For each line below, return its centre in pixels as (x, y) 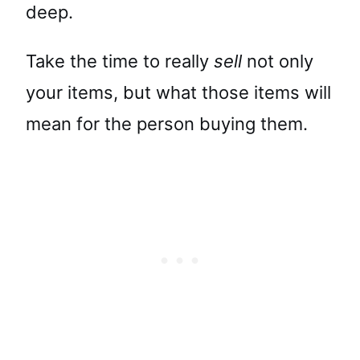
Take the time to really (120, 61)
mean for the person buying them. (167, 123)
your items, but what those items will (178, 92)
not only (280, 61)
